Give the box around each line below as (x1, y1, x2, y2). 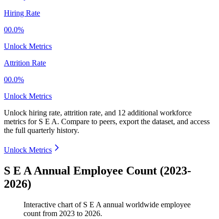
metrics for (4, 117, 39, 126)
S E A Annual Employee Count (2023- (4, 164, 191, 177)
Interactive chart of (23, 200, 83, 209)
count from (23, 209, 59, 218)
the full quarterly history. (4, 126, 79, 135)
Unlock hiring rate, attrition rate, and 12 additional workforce (4, 109, 192, 117)
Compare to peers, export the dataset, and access (61, 117, 210, 126)
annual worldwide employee (101, 200, 191, 209)
